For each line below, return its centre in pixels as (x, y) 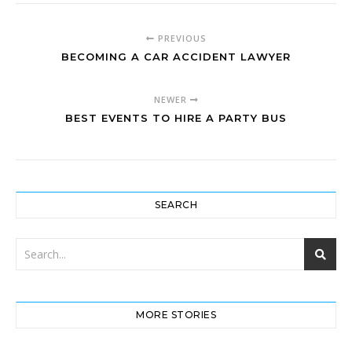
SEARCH (176, 204)
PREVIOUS (180, 38)
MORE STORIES (176, 314)
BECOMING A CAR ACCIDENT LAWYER (176, 56)
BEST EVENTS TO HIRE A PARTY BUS (176, 117)
